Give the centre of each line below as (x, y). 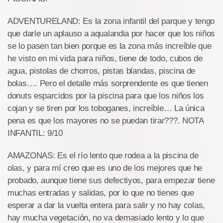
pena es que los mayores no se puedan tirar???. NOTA (106, 121)
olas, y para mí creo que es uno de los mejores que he (105, 168)
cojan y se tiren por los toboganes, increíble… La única (106, 109)
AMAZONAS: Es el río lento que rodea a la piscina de (103, 156)
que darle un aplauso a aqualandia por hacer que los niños (111, 34)
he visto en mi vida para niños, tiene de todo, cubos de (105, 59)
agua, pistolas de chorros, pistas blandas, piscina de (102, 71)
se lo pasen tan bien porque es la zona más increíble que (110, 46)
